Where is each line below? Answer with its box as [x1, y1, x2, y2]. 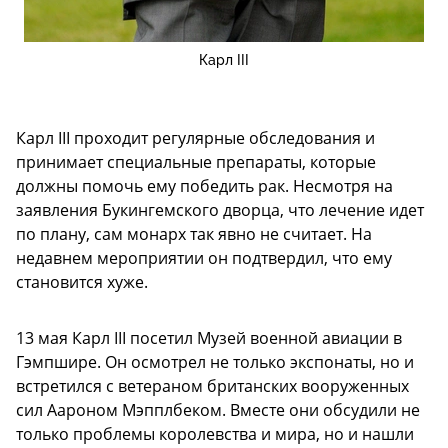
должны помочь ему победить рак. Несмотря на [16, 175, 393, 198]
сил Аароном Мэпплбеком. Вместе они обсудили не [16, 399, 420, 422]
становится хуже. [16, 271, 148, 294]
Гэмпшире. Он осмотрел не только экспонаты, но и [16, 351, 414, 374]
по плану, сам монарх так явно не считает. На [16, 223, 372, 246]
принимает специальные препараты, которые [16, 151, 376, 174]
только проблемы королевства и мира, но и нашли [16, 423, 414, 446]
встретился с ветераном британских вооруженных [16, 375, 409, 398]
